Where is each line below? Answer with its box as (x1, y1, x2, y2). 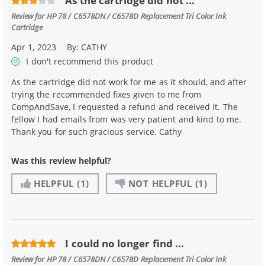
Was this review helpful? (11, 155, 112, 167)
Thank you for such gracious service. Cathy (11, 126, 182, 138)
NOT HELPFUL (128, 177, 192, 190)
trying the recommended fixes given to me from (11, 89, 202, 101)
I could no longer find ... (65, 237, 185, 251)
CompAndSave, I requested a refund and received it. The (11, 101, 238, 113)
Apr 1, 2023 (11, 41, 56, 53)
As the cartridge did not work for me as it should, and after (11, 76, 247, 88)
